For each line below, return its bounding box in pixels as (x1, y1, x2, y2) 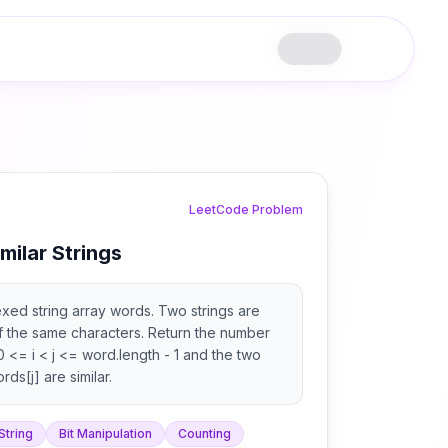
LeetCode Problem (189, 202, 303, 217)
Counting (178, 426, 231, 441)
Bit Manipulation (59, 426, 152, 441)
